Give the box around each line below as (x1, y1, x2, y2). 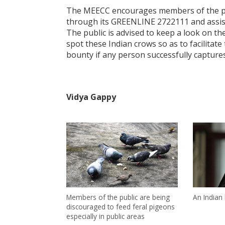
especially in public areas (66, 211, 145, 221)
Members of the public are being (66, 192, 170, 202)
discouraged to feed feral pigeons (66, 202, 175, 212)
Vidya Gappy (66, 91, 116, 102)
